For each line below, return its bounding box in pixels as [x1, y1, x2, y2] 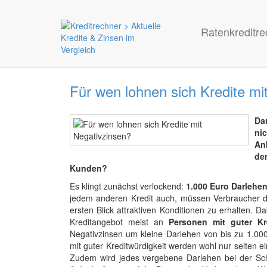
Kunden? [70, 162, 107, 174]
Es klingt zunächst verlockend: [70, 180, 186, 192]
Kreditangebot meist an [70, 216, 169, 228]
